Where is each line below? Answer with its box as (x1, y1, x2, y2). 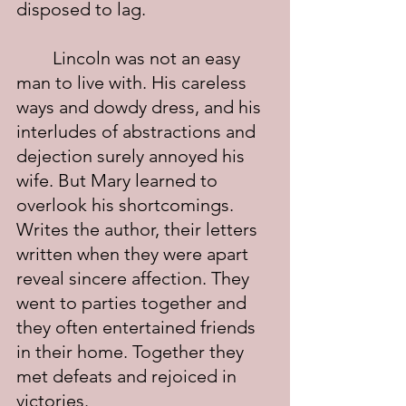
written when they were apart (16, 243, 253, 265)
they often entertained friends (16, 316, 260, 338)
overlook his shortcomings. (16, 194, 238, 216)
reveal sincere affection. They (16, 267, 254, 289)
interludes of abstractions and (16, 121, 260, 142)
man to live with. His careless (16, 72, 251, 93)
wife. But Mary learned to (16, 169, 222, 191)
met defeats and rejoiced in (16, 365, 241, 387)
